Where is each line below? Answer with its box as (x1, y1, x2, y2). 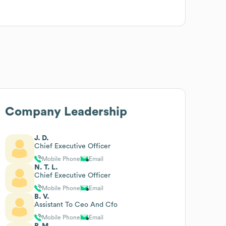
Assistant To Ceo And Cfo (34, 201, 118, 208)
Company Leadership (5, 105, 128, 118)
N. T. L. (34, 163, 59, 171)
